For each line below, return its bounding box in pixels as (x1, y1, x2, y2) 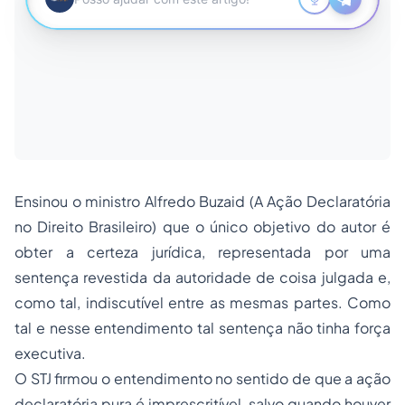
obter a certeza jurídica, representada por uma (14, 242, 391, 261)
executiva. (14, 344, 86, 363)
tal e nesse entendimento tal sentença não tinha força (14, 318, 391, 337)
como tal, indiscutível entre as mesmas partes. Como (14, 293, 391, 312)
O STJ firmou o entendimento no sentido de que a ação (14, 369, 391, 388)
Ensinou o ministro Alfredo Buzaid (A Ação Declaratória (14, 192, 391, 211)
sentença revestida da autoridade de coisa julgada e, (14, 268, 391, 287)
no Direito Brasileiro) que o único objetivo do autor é (14, 217, 391, 236)
